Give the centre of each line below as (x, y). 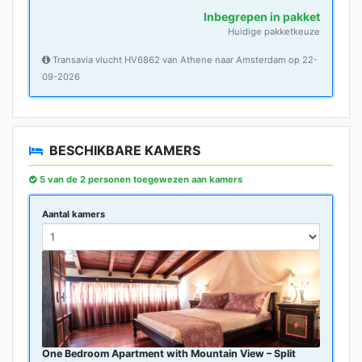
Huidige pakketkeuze (274, 32)
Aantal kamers (74, 215)
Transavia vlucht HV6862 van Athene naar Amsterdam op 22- (184, 60)
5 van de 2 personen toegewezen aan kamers (141, 180)
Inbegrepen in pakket (262, 17)
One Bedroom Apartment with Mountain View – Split (169, 353)
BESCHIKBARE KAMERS (125, 151)
